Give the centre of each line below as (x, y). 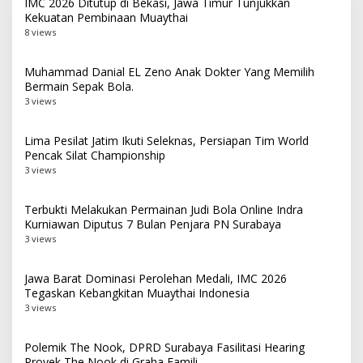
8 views (40, 32)
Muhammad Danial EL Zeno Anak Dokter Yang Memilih (169, 72)
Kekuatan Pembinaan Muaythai (106, 18)
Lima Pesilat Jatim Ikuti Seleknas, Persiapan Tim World (167, 141)
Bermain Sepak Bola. (79, 87)
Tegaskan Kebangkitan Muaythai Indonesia (137, 293)
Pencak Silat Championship (95, 156)
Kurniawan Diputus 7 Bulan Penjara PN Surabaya (153, 224)
